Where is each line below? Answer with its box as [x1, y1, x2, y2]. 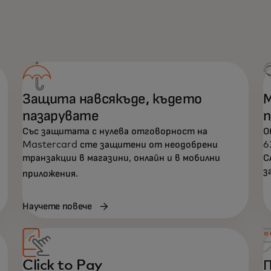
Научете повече [22, 201, 92, 211]
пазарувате [22, 109, 99, 124]
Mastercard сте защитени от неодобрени [22, 140, 218, 150]
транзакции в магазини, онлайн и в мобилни [22, 153, 221, 163]
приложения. [22, 168, 79, 178]
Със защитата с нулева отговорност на [22, 126, 208, 137]
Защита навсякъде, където [22, 92, 202, 107]
